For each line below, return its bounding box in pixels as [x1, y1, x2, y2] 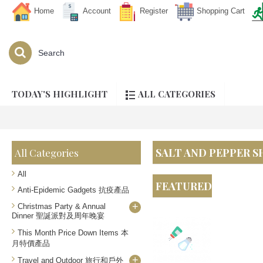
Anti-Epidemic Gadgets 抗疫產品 [18, 186, 129, 194]
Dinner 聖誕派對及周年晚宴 [12, 211, 104, 220]
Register [140, 6, 168, 16]
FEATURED [156, 179, 212, 193]
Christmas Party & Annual [18, 202, 106, 211]
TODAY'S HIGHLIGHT [12, 88, 107, 100]
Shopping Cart [197, 6, 245, 16]
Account [83, 6, 111, 16]
